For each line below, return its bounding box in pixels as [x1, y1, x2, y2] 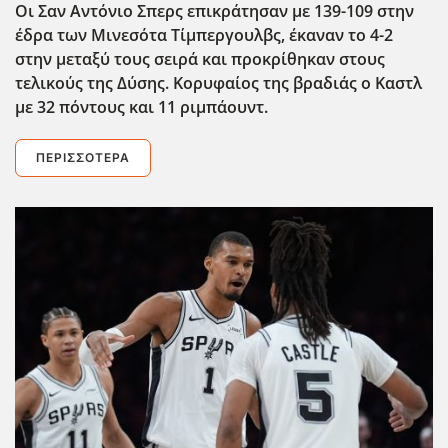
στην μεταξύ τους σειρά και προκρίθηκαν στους [15, 48, 385, 71]
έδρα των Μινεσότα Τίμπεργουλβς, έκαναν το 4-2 [15, 24, 393, 47]
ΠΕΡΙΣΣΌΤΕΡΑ [36, 150, 130, 166]
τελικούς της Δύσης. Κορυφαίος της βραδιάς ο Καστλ [15, 72, 422, 95]
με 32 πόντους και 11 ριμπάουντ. [15, 96, 268, 119]
